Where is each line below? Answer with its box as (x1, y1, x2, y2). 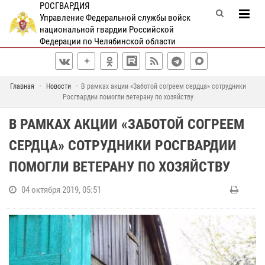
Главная (10, 82, 34, 91)
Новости (46, 82, 71, 91)
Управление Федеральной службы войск (39, 12, 190, 23)
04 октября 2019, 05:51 (21, 185, 101, 195)
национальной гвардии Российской (39, 24, 174, 35)
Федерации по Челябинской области (39, 36, 176, 47)
